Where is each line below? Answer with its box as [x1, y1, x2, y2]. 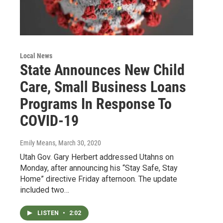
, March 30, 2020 [55, 139, 101, 147]
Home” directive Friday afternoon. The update [20, 174, 177, 184]
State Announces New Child [20, 61, 185, 79]
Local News [20, 52, 52, 60]
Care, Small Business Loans [20, 78, 186, 96]
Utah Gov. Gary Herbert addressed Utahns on [20, 152, 174, 162]
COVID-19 [20, 112, 79, 130]
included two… [20, 185, 69, 195]
